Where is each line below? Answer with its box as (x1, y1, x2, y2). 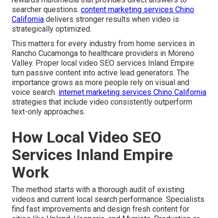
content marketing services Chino (81, 4, 194, 14)
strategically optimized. (12, 24, 91, 34)
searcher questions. (12, 4, 81, 14)
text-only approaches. (12, 107, 85, 116)
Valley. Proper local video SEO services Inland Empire (12, 58, 194, 68)
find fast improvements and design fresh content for (12, 204, 189, 214)
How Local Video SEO (12, 127, 161, 146)
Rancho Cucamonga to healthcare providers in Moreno (12, 48, 194, 58)
